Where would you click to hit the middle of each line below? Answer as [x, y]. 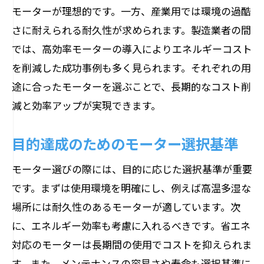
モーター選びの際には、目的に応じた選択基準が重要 [132, 169]
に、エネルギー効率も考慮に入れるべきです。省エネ [131, 225]
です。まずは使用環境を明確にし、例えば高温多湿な [131, 188]
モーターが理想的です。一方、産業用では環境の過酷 [131, 11]
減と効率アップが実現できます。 [86, 105]
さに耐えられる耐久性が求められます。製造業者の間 [131, 30]
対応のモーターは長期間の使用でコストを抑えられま [132, 244]
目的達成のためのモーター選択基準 [125, 143]
